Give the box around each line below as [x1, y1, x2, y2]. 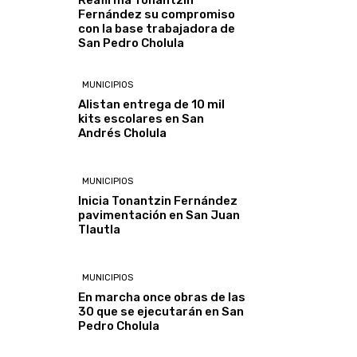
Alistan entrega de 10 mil [78, 96, 226, 112]
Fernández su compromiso [78, 7, 236, 22]
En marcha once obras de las [78, 290, 246, 305]
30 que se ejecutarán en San [78, 304, 245, 320]
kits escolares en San [78, 111, 205, 126]
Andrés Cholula [78, 125, 167, 140]
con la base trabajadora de [78, 22, 236, 37]
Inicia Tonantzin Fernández [78, 193, 238, 208]
